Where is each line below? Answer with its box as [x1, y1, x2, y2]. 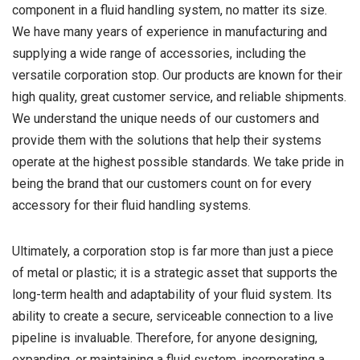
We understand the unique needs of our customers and [12, 111, 319, 127]
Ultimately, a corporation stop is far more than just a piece [12, 243, 333, 260]
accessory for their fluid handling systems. [12, 198, 251, 214]
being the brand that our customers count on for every [12, 176, 312, 192]
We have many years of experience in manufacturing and [12, 24, 327, 40]
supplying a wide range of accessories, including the [12, 46, 306, 62]
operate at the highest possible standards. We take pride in [12, 154, 344, 170]
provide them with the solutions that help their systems [12, 133, 321, 149]
